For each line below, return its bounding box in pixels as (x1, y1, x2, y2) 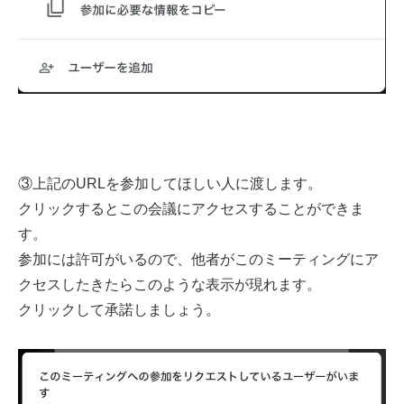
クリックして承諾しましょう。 (18, 301, 220, 317)
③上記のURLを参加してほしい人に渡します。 (18, 175, 322, 191)
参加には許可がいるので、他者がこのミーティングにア (18, 251, 379, 267)
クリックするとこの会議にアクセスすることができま (18, 200, 364, 216)
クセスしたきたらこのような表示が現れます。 (18, 276, 321, 292)
